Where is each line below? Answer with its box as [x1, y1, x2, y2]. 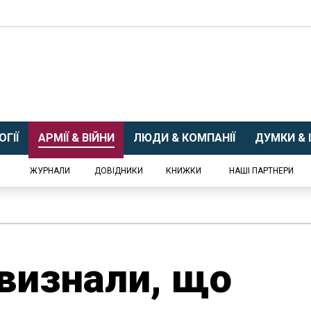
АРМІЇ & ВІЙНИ [37, 131, 115, 144]
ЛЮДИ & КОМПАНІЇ [133, 131, 235, 144]
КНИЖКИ [166, 166, 201, 176]
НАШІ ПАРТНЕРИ [228, 166, 294, 176]
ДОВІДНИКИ [94, 166, 143, 176]
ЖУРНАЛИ [30, 166, 70, 176]
